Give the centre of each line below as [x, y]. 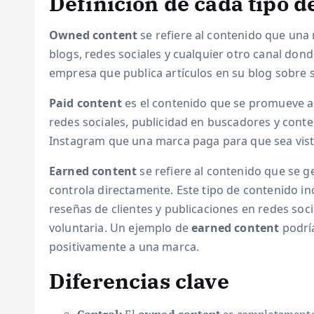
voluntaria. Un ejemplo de [121, 228]
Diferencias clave [139, 281]
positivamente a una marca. [124, 247]
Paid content [86, 103]
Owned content [94, 35]
